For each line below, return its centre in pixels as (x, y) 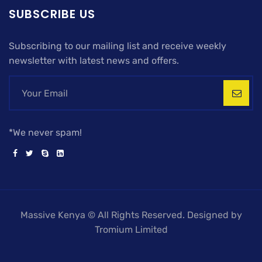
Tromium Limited (131, 230)
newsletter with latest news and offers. (94, 61)
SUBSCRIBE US (52, 14)
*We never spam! (45, 133)
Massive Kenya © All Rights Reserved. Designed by (131, 215)
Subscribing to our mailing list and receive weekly (118, 46)
